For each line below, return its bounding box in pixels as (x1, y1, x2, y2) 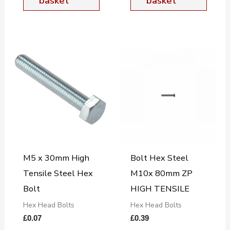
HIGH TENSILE (130, 182, 189, 195)
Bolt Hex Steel (130, 151, 188, 164)
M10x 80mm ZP (130, 167, 193, 179)
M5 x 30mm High (23, 151, 89, 164)
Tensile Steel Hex (23, 167, 93, 179)
